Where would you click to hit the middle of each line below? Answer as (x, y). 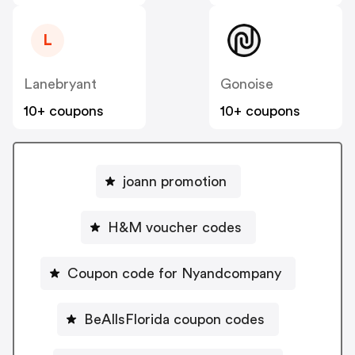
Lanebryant (60, 84)
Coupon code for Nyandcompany (174, 273)
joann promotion (174, 181)
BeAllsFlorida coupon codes (174, 319)
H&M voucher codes (174, 227)
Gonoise (247, 84)
